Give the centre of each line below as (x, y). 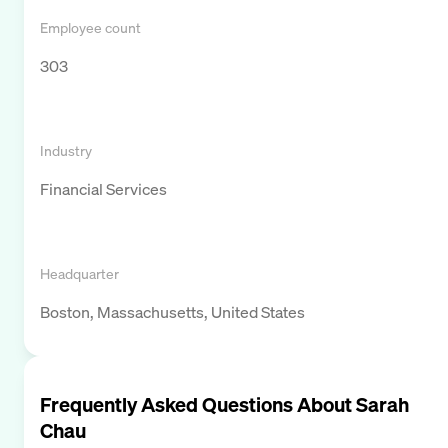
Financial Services (103, 188)
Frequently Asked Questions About (198, 404)
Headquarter (79, 273)
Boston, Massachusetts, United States (172, 311)
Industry (66, 150)
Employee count (90, 27)
